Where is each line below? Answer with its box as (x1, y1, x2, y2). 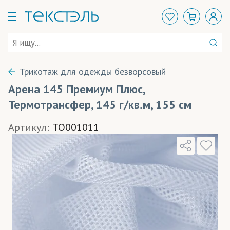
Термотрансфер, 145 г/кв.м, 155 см (8, 97, 191, 112)
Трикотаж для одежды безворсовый (20, 66, 166, 78)
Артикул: (8, 121, 49, 134)
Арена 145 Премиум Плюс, (8, 82, 145, 97)
